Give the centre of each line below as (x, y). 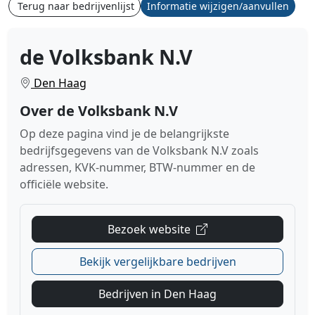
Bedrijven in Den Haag (157, 294)
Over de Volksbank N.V (99, 111)
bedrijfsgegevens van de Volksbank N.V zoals (139, 150)
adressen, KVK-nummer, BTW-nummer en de (137, 167)
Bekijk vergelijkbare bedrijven (157, 262)
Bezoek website (150, 229)
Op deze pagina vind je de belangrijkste (124, 134)
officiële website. (64, 184)
